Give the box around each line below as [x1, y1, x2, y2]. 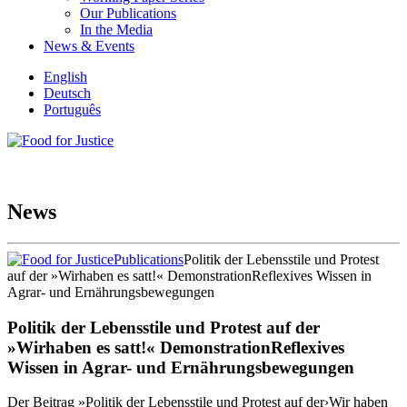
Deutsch [44, 85, 91, 101]
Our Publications [80, 5, 176, 21]
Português [44, 102, 101, 117]
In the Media [80, 22, 153, 37]
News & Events [44, 38, 134, 54]
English [44, 69, 87, 84]
